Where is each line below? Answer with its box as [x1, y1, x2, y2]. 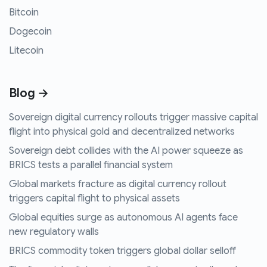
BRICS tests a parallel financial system [9, 159, 173, 172]
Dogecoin [9, 26, 52, 38]
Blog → [9, 86, 49, 101]
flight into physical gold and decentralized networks [9, 126, 235, 138]
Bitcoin [9, 7, 39, 19]
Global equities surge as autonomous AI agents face [9, 212, 238, 224]
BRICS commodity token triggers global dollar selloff [9, 245, 236, 257]
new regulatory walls [9, 226, 99, 238]
